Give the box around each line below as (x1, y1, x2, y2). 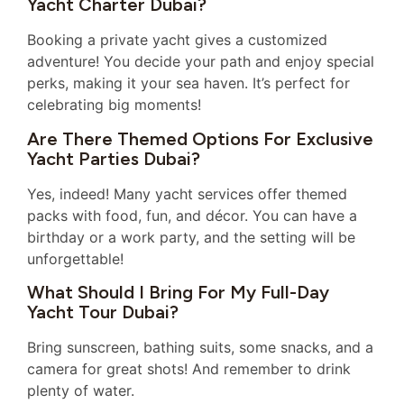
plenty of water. (27, 381, 134, 399)
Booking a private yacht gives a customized (27, 31, 327, 50)
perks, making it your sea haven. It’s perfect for (27, 74, 350, 93)
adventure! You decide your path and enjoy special (27, 52, 374, 71)
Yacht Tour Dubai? (27, 300, 179, 323)
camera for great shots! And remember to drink (27, 359, 351, 378)
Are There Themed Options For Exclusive (27, 127, 373, 150)
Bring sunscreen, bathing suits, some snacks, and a (27, 337, 373, 356)
